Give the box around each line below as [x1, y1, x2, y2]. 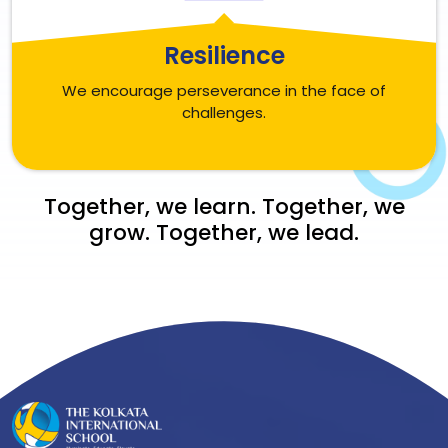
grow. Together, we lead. [89, 217, 359, 248]
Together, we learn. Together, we [43, 191, 405, 222]
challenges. [182, 102, 266, 123]
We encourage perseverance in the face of [62, 80, 386, 101]
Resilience [163, 39, 285, 72]
